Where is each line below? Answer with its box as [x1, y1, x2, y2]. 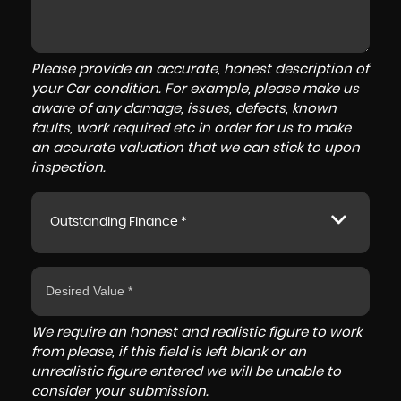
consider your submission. [31, 385, 209, 398]
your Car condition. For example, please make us [31, 82, 359, 96]
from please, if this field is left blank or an [31, 346, 306, 359]
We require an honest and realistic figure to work [31, 326, 362, 339]
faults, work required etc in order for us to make [31, 122, 351, 135]
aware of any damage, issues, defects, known [31, 102, 337, 115]
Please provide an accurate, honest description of [31, 63, 369, 76]
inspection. [31, 161, 106, 175]
